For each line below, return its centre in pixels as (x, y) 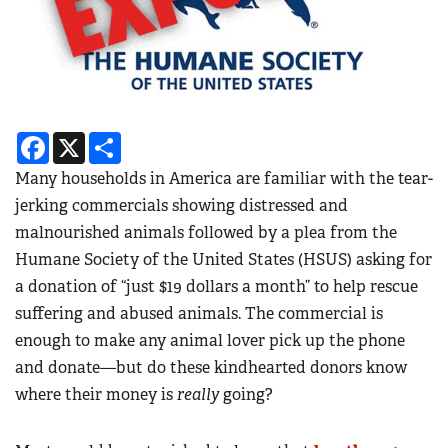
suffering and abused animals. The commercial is (199, 314)
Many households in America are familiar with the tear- (224, 179)
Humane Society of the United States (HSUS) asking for (223, 260)
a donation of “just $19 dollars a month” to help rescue (216, 287)
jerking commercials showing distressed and (181, 206)
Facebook (84, 140)
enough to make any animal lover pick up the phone (210, 341)
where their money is (96, 395)
